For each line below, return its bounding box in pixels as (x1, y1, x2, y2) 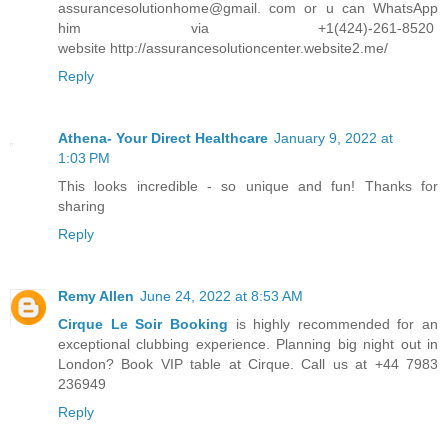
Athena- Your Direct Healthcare (58, 130, 268, 147)
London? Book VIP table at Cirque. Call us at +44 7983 (58, 356, 438, 373)
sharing (58, 198, 105, 215)
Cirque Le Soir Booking (58, 316, 228, 333)
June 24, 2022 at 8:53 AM (140, 288, 303, 305)
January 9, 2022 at (274, 130, 393, 147)
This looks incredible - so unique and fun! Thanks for (58, 178, 438, 195)
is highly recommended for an (227, 316, 438, 333)
